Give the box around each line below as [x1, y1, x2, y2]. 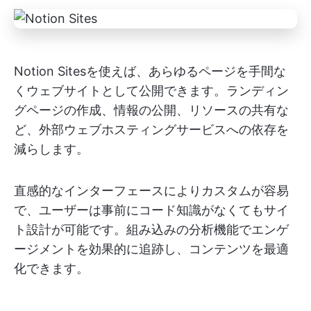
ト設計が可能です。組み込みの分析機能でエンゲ [14, 221, 289, 237]
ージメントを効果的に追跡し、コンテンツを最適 [14, 241, 289, 256]
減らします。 [14, 141, 89, 156]
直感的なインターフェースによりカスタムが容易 [14, 183, 289, 198]
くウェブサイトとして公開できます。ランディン [14, 83, 289, 98]
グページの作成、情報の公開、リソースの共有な [14, 102, 289, 117]
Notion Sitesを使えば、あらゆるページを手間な [14, 63, 286, 78]
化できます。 [14, 260, 89, 276]
